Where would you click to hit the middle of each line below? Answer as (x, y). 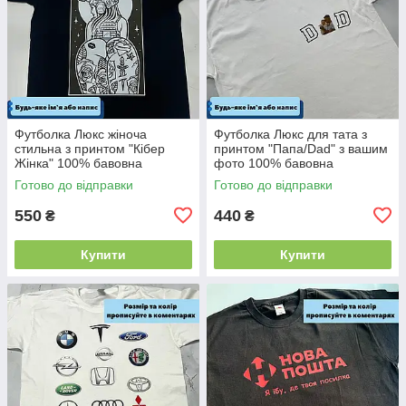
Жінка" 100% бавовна (78, 163)
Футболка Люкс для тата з (290, 134)
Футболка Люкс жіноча (81, 134)
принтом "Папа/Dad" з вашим (301, 148)
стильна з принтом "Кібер (90, 148)
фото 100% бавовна (274, 163)
